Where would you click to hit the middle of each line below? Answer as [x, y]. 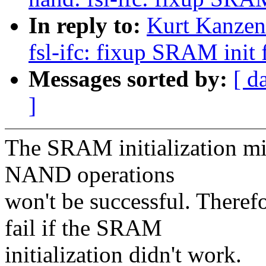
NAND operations [90, 175]
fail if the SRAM [83, 228]
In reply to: [88, 26]
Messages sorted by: [131, 79]
